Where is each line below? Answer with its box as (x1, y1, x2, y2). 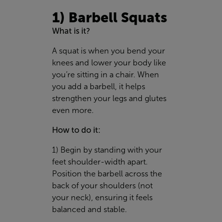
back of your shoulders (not (52, 181, 153, 190)
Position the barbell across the (52, 169, 162, 178)
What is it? (52, 26, 90, 35)
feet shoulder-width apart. (52, 157, 148, 166)
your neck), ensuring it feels (52, 193, 153, 202)
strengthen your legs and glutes (52, 94, 166, 103)
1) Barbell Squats (52, 9, 167, 25)
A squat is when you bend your (52, 46, 165, 55)
